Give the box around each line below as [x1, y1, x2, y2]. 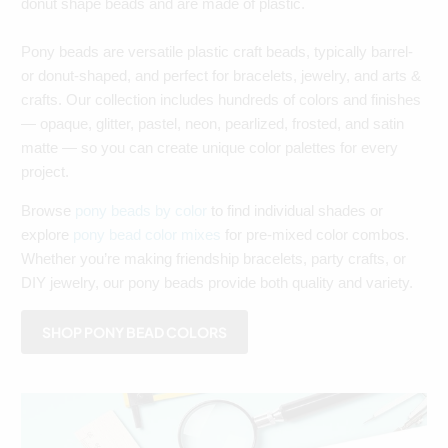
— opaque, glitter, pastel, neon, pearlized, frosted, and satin [21, 114, 405, 132]
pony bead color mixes [73, 225, 222, 243]
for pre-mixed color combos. [221, 225, 410, 243]
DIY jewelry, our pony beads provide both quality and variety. [21, 273, 414, 291]
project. [21, 162, 70, 180]
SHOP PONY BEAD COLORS [42, 322, 228, 341]
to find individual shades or [207, 201, 384, 219]
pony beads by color [75, 201, 208, 219]
